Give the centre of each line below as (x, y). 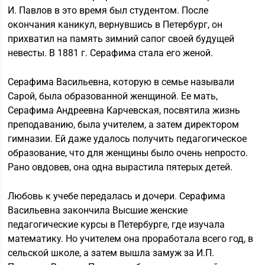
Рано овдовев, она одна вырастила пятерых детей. (120, 167)
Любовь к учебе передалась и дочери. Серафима (117, 196)
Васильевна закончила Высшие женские (98, 210)
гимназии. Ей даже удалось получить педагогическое (127, 139)
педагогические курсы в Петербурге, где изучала (117, 224)
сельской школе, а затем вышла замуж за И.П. (111, 253)
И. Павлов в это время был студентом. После (108, 10)
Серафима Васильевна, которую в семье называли (121, 82)
